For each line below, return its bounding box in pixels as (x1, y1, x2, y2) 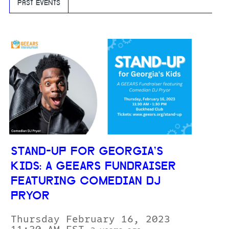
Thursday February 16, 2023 (11, 214, 170, 225)
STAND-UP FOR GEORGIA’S (11, 146, 163, 158)
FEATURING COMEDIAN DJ (11, 176, 161, 188)
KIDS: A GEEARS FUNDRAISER (11, 161, 176, 173)
